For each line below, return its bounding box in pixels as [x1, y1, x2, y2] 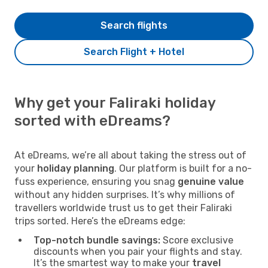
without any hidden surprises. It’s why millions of [14, 188, 235, 200]
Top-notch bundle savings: [33, 234, 160, 246]
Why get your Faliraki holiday [14, 94, 215, 111]
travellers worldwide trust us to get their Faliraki [14, 202, 232, 214]
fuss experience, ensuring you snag [14, 175, 178, 187]
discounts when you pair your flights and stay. [33, 245, 242, 257]
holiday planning [37, 162, 114, 174]
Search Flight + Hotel [84, 45, 184, 57]
